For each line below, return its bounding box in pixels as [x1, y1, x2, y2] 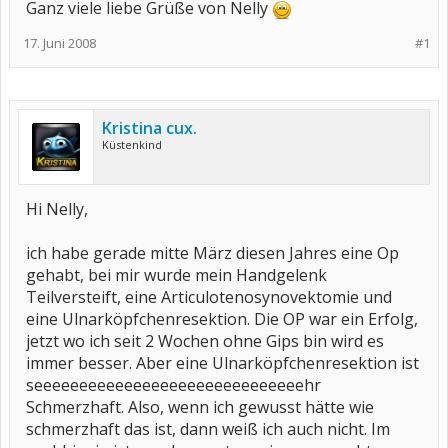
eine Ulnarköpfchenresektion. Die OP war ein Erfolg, [26, 308, 418, 330]
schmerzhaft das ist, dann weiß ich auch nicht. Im [26, 418, 390, 440]
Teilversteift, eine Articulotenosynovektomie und [26, 286, 392, 308]
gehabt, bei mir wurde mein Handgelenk [26, 264, 327, 286]
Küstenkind [102, 137, 162, 152]
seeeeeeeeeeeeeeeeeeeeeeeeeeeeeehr [26, 374, 321, 396]
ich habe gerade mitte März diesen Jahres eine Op [26, 242, 399, 264]
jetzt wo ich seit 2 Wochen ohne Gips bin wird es [26, 330, 384, 352]
